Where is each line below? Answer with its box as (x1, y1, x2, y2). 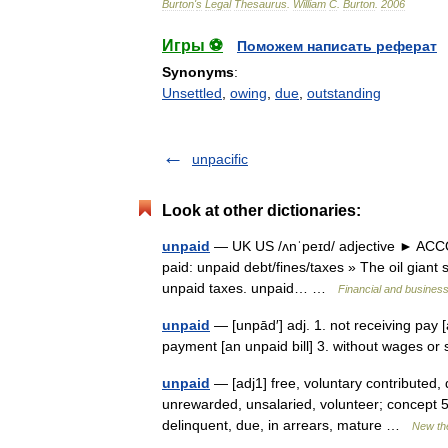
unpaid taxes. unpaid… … (162, 280, 338, 296)
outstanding (307, 85, 381, 101)
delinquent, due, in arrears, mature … (162, 417, 412, 433)
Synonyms (162, 64, 234, 80)
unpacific (192, 151, 248, 167)
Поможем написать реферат (237, 38, 437, 54)
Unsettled (162, 85, 222, 101)
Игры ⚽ (162, 37, 223, 54)
